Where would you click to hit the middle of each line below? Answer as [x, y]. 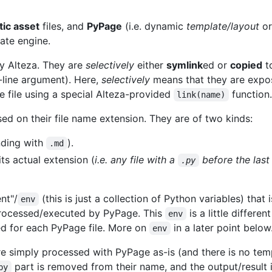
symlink [185, 65]
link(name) [201, 95]
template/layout [223, 26]
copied [246, 65]
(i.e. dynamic [154, 26]
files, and [63, 26]
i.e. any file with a [136, 160]
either [150, 65]
